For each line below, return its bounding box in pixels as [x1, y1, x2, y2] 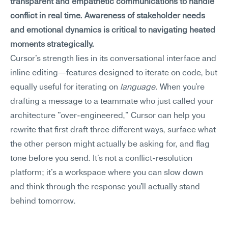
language [120, 83, 155, 92]
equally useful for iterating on [10, 83, 120, 92]
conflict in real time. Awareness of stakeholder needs [10, 12, 205, 20]
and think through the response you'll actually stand [10, 183, 200, 191]
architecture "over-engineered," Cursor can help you [10, 112, 205, 120]
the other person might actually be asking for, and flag [10, 140, 210, 149]
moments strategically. [10, 41, 94, 49]
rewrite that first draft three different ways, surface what [10, 126, 216, 134]
